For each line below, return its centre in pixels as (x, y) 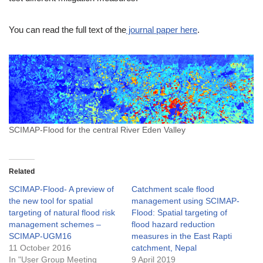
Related (22, 172)
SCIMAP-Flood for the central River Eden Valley (97, 130)
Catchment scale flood (173, 189)
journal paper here (162, 30)
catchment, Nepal (164, 248)
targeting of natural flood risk (62, 213)
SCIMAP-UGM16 (40, 236)
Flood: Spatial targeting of (179, 213)
